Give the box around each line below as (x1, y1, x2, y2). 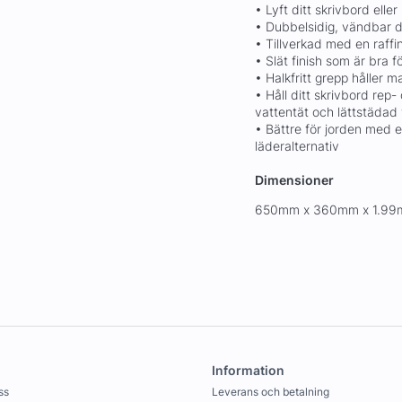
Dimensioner (255, 172, 334, 188)
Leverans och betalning (212, 385, 330, 398)
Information (212, 363, 285, 378)
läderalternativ (255, 138, 339, 153)
